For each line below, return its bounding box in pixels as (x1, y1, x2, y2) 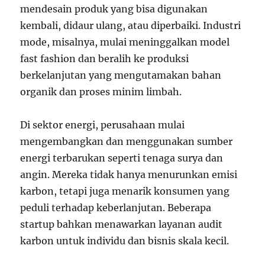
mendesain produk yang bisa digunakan (20, 2, 208, 15)
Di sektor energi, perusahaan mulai (20, 118, 185, 131)
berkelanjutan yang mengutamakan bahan (20, 69, 222, 81)
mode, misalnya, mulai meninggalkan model (20, 35, 230, 48)
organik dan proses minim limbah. (20, 85, 182, 98)
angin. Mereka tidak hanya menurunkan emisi (20, 168, 238, 180)
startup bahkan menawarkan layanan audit (20, 218, 223, 230)
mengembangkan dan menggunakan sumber (20, 135, 233, 147)
